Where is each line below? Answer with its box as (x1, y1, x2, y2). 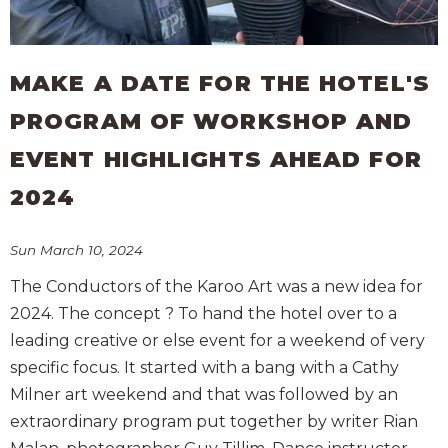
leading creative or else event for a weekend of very (10, 330, 425, 350)
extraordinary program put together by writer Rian (10, 411, 418, 431)
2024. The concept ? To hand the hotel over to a (10, 303, 397, 323)
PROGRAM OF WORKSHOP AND (10, 107, 413, 135)
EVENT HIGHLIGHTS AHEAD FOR (10, 145, 422, 173)
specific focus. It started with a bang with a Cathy (10, 357, 399, 377)
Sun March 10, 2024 (10, 241, 143, 258)
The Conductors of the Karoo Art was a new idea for (10, 276, 423, 296)
